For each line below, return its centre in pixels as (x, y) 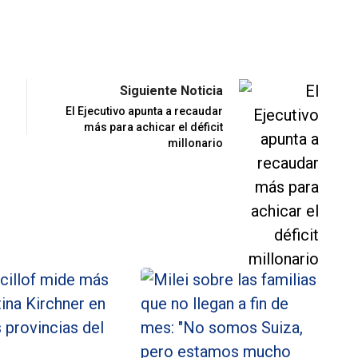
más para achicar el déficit (153, 127)
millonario (195, 143)
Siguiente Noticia (171, 91)
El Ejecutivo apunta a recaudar (144, 111)
